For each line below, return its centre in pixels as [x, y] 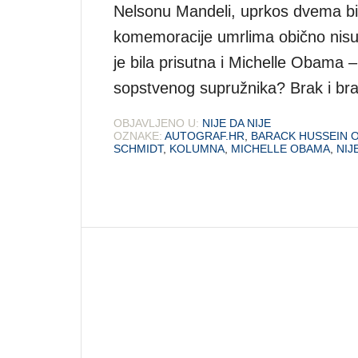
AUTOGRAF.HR [205, 135]
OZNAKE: [138, 135]
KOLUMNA [197, 148]
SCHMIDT [138, 148]
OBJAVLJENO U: [156, 123]
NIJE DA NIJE [237, 123]
